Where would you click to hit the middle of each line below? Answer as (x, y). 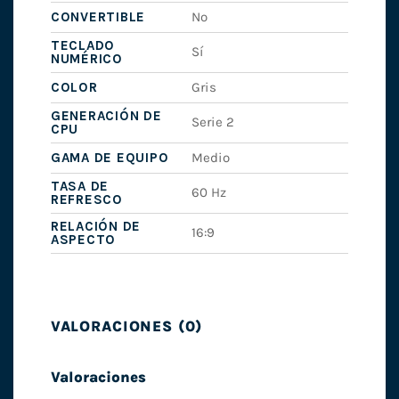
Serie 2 (213, 122)
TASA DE (80, 187)
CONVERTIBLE (98, 17)
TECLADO (83, 46)
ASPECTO (83, 240)
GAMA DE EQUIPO (110, 158)
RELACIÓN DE (96, 227)
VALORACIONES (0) (126, 327)
